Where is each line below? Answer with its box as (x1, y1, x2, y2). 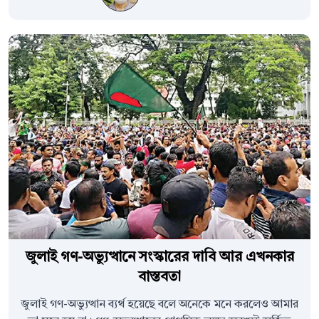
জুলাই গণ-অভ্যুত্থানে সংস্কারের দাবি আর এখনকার (25, 251, 294, 266)
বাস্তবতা (138, 271, 181, 286)
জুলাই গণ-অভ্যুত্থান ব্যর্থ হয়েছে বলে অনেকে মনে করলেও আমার (21, 299, 298, 311)
